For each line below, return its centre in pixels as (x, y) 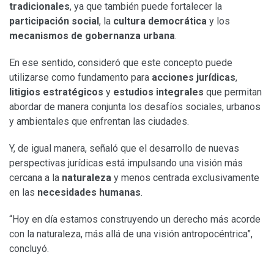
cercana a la (35, 177)
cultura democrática (160, 21)
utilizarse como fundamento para (80, 77)
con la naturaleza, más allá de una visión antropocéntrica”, (131, 234)
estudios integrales (158, 92)
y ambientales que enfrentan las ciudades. (99, 121)
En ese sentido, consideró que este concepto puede (121, 62)
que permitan (233, 92)
